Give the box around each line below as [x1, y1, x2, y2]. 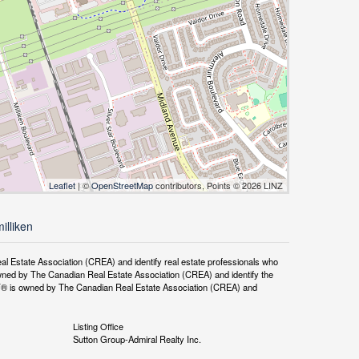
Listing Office [72, 320, 123, 333]
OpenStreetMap [91, 179, 153, 192]
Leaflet [49, 179, 75, 192]
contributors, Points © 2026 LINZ [153, 179, 283, 192]
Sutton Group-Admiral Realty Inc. [72, 333, 201, 346]
